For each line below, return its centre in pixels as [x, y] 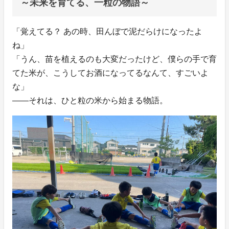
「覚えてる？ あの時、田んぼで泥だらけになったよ [107, 31]
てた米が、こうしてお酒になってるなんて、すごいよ [110, 73]
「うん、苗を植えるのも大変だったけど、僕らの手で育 [114, 59]
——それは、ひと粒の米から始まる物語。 [90, 100]
